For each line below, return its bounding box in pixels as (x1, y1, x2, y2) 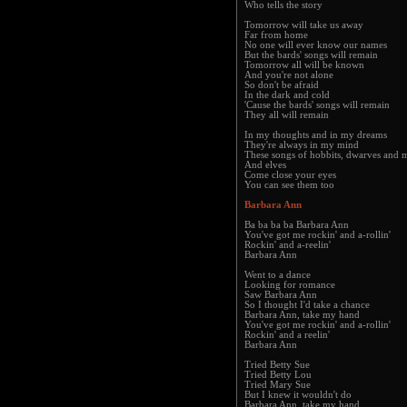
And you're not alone (244, 70, 333, 80)
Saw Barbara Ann (244, 290, 317, 300)
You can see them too (244, 180, 334, 190)
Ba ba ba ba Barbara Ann (244, 220, 349, 230)
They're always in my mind (244, 140, 359, 150)
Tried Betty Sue (244, 360, 310, 370)
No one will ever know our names (244, 40, 387, 50)
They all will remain (244, 110, 329, 120)
